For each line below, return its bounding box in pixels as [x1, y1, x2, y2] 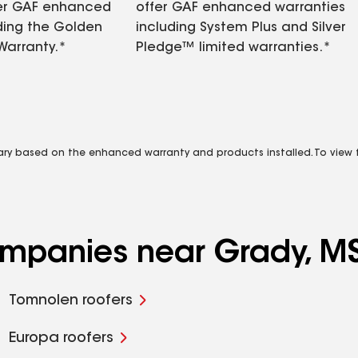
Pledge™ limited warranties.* [136, 42, 331, 54]
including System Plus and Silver [136, 22, 346, 34]
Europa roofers [8, 332, 113, 346]
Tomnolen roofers [8, 294, 133, 308]
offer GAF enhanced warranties [136, 2, 345, 14]
